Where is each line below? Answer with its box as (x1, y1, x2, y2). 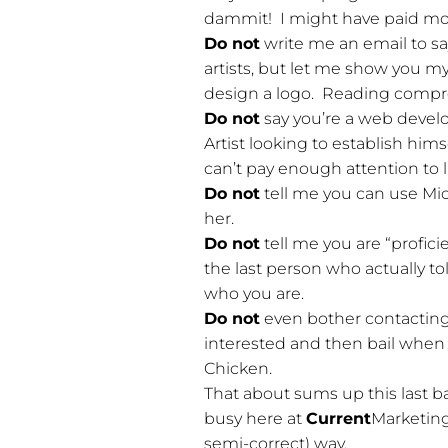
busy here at (204, 409, 307, 429)
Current (306, 409, 372, 429)
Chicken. (204, 359, 273, 379)
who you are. (204, 284, 305, 304)
